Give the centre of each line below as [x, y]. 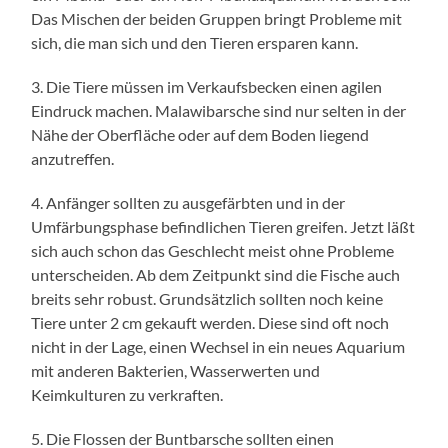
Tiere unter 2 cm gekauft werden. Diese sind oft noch [210, 322]
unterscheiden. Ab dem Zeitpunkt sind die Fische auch [216, 274]
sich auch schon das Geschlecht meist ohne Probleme [213, 250]
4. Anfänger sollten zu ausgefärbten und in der [188, 202]
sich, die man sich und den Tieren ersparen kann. [195, 42]
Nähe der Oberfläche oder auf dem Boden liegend [200, 134]
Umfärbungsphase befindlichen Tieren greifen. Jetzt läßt [223, 226]
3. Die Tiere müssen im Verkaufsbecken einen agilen [207, 86]
